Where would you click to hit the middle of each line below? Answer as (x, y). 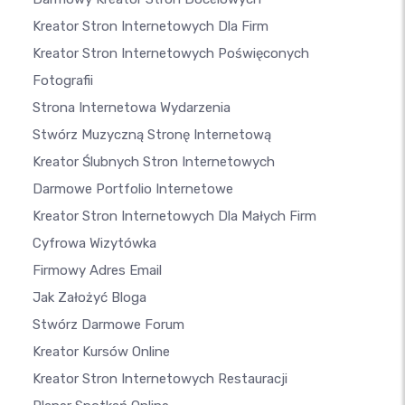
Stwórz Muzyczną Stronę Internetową (152, 135)
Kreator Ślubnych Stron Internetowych (154, 162)
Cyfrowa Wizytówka (94, 243)
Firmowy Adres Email (97, 270)
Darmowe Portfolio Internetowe (133, 189)
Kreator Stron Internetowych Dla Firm (151, 26)
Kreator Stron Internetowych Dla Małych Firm (174, 216)
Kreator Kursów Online (101, 352)
